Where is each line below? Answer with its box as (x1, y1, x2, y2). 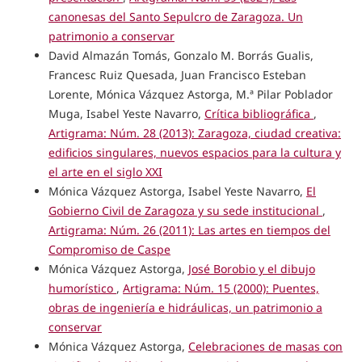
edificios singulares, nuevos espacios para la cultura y (48, 144, 341, 160)
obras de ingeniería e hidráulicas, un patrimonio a (48, 299, 322, 315)
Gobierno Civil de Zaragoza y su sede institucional (48, 202, 322, 218)
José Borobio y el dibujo (187, 260, 315, 276)
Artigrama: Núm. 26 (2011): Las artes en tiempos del (48, 221, 330, 238)
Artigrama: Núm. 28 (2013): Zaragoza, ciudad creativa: (48, 124, 341, 141)
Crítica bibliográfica (204, 105, 314, 121)
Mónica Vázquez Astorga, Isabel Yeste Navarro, (48, 183, 306, 199)
